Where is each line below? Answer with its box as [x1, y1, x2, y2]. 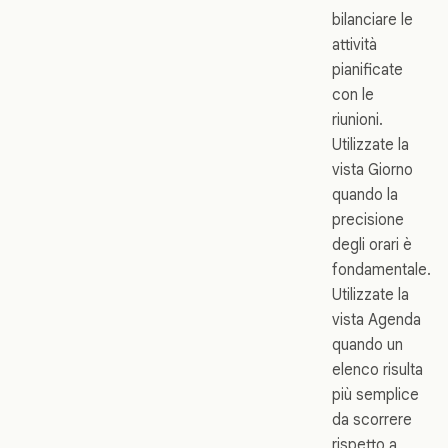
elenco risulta [332, 360, 423, 380]
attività [332, 35, 377, 55]
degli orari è [332, 235, 412, 255]
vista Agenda [332, 310, 421, 330]
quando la [332, 185, 398, 205]
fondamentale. [332, 260, 431, 280]
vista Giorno [332, 160, 413, 180]
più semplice [332, 385, 419, 405]
